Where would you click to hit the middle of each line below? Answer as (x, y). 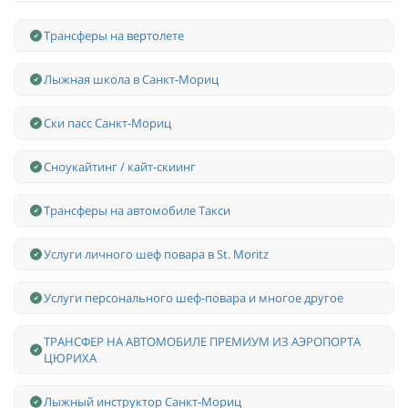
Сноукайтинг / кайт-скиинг (120, 167)
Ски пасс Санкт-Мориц (107, 123)
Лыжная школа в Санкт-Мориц (131, 80)
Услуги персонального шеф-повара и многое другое (194, 298)
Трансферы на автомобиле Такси (137, 211)
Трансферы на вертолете (114, 36)
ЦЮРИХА (70, 358)
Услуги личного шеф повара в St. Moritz (156, 255)
